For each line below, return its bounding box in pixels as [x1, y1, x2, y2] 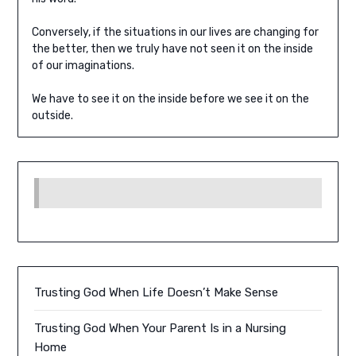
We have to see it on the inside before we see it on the [31, 92, 309, 106]
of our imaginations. [31, 59, 134, 73]
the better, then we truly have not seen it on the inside [31, 42, 313, 56]
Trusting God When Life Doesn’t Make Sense [34, 285, 279, 300]
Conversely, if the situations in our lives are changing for [31, 25, 319, 40]
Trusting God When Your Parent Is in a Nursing [34, 321, 287, 336]
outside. [31, 109, 73, 123]
